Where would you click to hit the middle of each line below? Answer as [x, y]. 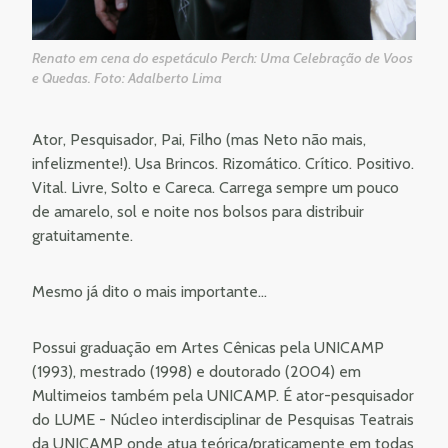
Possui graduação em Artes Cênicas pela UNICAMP [208, 347]
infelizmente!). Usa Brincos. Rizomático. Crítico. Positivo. [223, 163]
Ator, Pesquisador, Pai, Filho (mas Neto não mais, [199, 139]
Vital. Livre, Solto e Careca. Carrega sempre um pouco [215, 187]
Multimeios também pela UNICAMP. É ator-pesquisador [223, 395]
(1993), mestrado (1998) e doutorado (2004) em [196, 371]
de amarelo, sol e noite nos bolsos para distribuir [198, 211]
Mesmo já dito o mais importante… [149, 291]
